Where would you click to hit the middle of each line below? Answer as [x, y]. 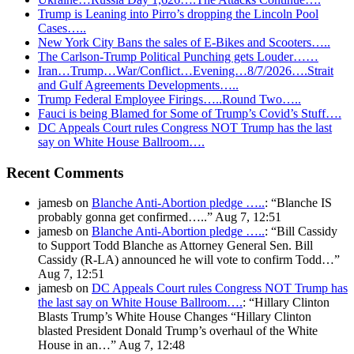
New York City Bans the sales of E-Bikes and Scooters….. [184, 42]
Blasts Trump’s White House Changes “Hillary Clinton [175, 317]
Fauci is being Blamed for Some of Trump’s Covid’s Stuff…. [190, 113]
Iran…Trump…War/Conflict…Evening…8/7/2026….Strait [186, 70]
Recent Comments [65, 172]
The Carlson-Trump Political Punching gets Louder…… [178, 56]
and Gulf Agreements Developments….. [138, 85]
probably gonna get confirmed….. [122, 217]
